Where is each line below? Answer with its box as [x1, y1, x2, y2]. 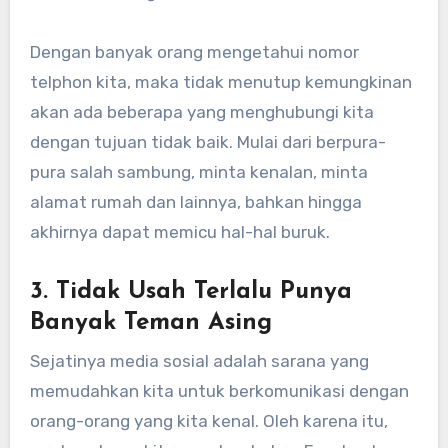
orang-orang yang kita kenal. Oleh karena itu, [29, 410, 388, 431]
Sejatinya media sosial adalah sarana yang [29, 350, 369, 371]
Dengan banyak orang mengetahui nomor [29, 42, 359, 63]
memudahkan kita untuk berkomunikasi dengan [29, 380, 409, 401]
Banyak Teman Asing [29, 311, 272, 336]
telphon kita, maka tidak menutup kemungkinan [29, 72, 412, 93]
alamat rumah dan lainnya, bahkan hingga [29, 192, 362, 213]
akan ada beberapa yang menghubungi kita [29, 102, 374, 123]
